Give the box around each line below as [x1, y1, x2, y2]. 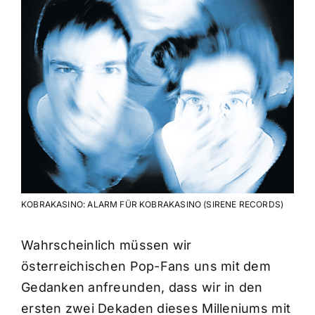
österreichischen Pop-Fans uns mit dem [20, 259, 271, 274]
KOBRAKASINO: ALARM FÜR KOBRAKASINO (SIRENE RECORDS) [20, 199, 284, 210]
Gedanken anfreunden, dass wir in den [20, 280, 263, 295]
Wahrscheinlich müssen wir [20, 238, 192, 253]
